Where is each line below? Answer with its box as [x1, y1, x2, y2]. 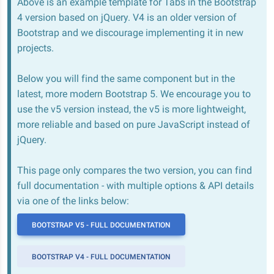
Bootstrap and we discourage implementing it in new [17, 27, 243, 39]
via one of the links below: [17, 195, 129, 207]
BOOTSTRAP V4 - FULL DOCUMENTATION [32, 253, 171, 261]
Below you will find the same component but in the [17, 73, 235, 84]
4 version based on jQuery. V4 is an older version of [17, 12, 237, 23]
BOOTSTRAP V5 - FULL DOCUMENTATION [32, 221, 171, 229]
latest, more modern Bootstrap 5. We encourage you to [17, 88, 251, 100]
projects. [17, 42, 54, 54]
